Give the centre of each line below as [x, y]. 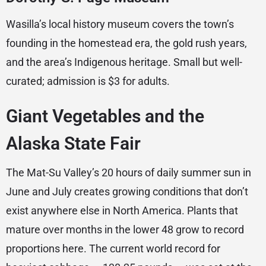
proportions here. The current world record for [113, 249]
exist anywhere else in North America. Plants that [122, 211]
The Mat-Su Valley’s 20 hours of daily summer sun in [129, 173]
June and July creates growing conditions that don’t [127, 192]
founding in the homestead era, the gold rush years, [126, 43]
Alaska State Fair [73, 144]
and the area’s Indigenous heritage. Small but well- [124, 62]
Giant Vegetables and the [105, 116]
